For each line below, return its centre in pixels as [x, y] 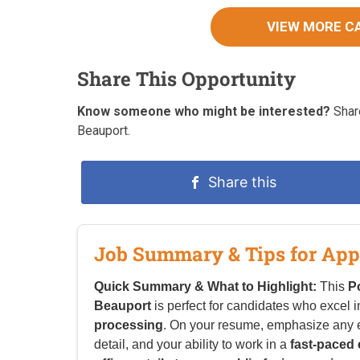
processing [129, 325]
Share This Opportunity [186, 79]
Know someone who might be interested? [204, 112]
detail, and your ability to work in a [192, 345]
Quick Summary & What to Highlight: [205, 287]
